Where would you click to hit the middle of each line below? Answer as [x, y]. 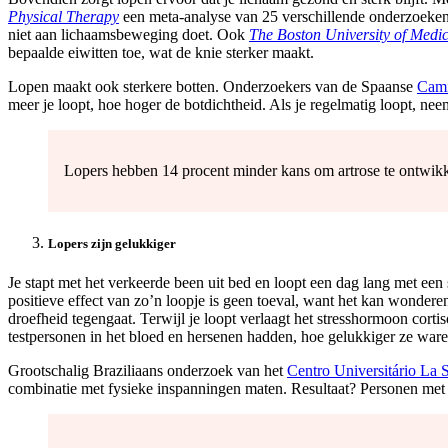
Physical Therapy [63, 17]
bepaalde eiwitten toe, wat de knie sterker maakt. [161, 53]
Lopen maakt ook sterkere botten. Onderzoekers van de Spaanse [212, 87]
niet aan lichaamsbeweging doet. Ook [128, 35]
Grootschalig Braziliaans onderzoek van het [147, 371]
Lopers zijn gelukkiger [112, 244]
